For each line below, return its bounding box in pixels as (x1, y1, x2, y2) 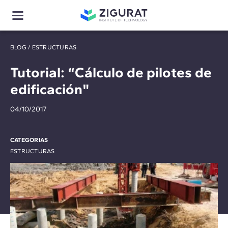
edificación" (10, 80, 90, 98)
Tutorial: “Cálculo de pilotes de (10, 64, 212, 81)
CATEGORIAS (10, 136, 48, 144)
